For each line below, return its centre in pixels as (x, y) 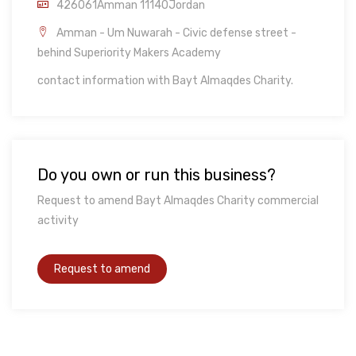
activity (58, 221)
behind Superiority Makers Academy (129, 53)
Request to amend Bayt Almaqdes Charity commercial (178, 201)
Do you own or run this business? (157, 175)
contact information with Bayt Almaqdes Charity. (165, 81)
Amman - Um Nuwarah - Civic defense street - (176, 33)
